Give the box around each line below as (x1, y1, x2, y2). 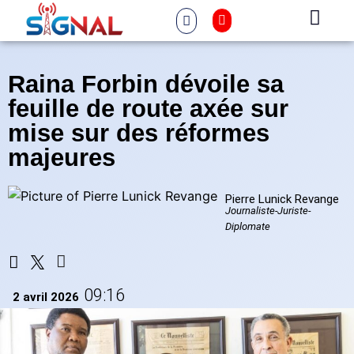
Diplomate (225, 220, 270, 233)
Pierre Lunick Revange (225, 192, 339, 207)
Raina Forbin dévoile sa (8, 70, 284, 98)
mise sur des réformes (8, 119, 269, 147)
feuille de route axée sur (8, 95, 288, 122)
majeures (8, 144, 115, 171)
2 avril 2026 (13, 289, 79, 304)
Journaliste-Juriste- (225, 205, 311, 217)
